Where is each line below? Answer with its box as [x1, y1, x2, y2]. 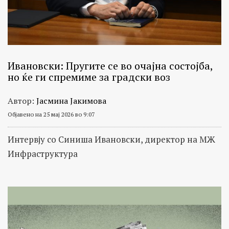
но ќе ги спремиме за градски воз [8, 70, 170, 84]
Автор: [8, 95, 36, 107]
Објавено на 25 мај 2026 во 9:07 [8, 110, 95, 119]
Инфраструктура [8, 148, 78, 160]
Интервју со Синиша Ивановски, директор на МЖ [8, 133, 215, 146]
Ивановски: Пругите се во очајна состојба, [8, 59, 213, 73]
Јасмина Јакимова [36, 95, 106, 107]
